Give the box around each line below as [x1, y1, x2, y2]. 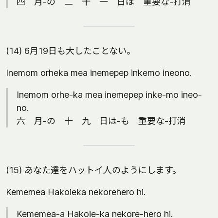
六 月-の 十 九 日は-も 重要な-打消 [17, 116, 186, 126]
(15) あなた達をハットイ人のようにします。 [6, 165, 181, 175]
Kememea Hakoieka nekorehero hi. [6, 187, 145, 197]
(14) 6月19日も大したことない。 [6, 46, 135, 56]
